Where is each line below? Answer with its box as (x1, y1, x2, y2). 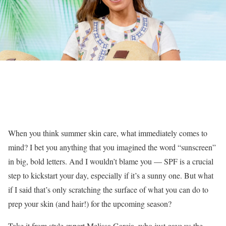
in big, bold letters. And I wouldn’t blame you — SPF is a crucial (8, 156, 213, 166)
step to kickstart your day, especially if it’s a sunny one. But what (8, 170, 213, 181)
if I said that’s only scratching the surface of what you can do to (8, 184, 208, 195)
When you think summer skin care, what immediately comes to (8, 128, 207, 138)
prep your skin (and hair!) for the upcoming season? (8, 198, 172, 209)
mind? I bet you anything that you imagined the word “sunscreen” (8, 142, 216, 152)
